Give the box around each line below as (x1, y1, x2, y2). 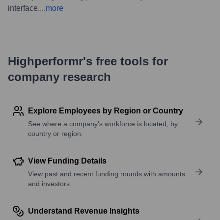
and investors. (28, 179, 72, 188)
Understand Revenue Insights (28, 206, 139, 215)
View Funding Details (28, 156, 107, 165)
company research (8, 70, 111, 83)
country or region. (28, 129, 83, 137)
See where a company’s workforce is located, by (28, 119, 178, 128)
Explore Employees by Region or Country (28, 106, 183, 115)
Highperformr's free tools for (8, 54, 168, 68)
